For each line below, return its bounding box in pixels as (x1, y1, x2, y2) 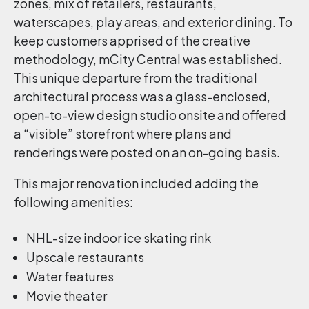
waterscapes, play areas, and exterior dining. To (14, 14, 292, 30)
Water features (26, 268, 114, 284)
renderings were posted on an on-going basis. (14, 144, 280, 160)
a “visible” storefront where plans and (14, 126, 232, 141)
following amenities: (14, 194, 133, 210)
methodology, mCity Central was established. (14, 51, 282, 67)
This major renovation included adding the (14, 175, 259, 191)
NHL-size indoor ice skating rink (26, 230, 211, 246)
